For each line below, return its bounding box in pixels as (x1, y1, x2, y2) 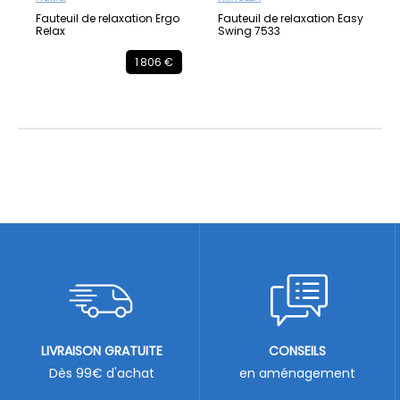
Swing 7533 (218, 23, 280, 39)
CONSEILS (269, 342, 326, 361)
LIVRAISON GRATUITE (41, 342, 162, 361)
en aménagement (239, 364, 355, 383)
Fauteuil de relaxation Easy (218, 11, 363, 27)
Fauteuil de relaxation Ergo (36, 11, 179, 27)
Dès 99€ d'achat (49, 364, 154, 383)
